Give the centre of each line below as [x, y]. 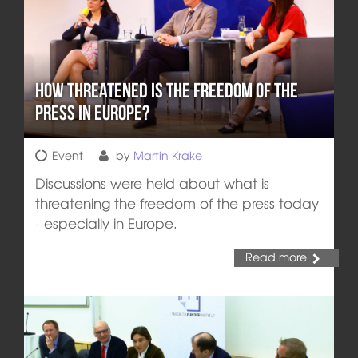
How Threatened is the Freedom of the [166, 90]
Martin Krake [167, 155]
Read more [276, 257]
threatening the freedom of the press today [177, 202]
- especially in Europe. [106, 222]
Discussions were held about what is [152, 182]
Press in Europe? [92, 112]
